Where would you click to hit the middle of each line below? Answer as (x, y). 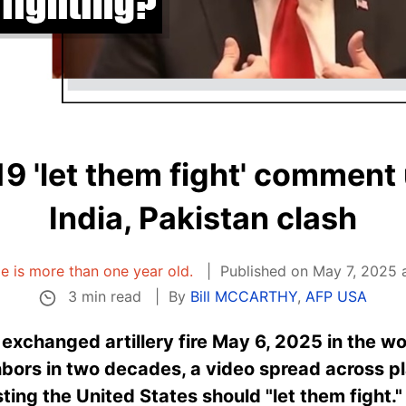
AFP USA (336, 297)
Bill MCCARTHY (243, 297)
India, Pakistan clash (203, 218)
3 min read (104, 296)
